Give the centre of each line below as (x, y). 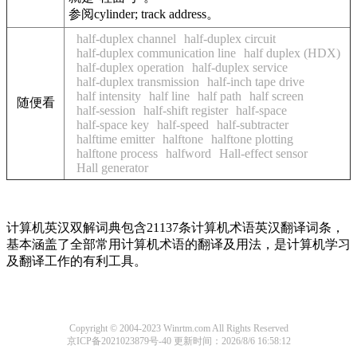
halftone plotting (252, 139)
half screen (277, 96)
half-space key (113, 125)
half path (220, 96)
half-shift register (186, 110)
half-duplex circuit (230, 39)
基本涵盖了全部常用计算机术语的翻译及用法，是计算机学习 (178, 244)
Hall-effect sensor (263, 153)
